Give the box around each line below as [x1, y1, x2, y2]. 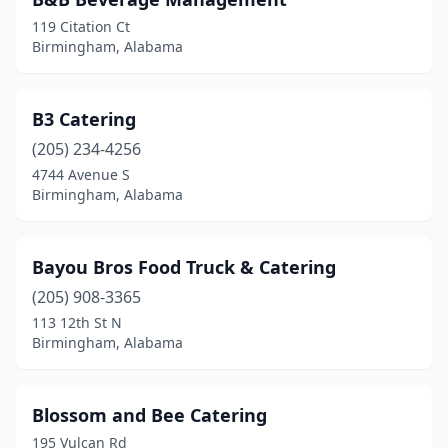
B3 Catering [32, 107, 136, 131]
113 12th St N [32, 313, 122, 332]
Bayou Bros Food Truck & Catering [32, 255, 336, 279]
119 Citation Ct [32, 17, 130, 36]
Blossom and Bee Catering [32, 403, 267, 427]
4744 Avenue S [32, 165, 130, 184]
